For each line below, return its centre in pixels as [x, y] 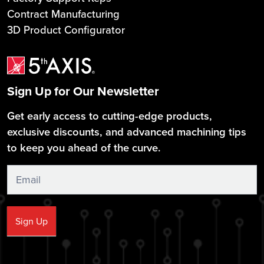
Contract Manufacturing [63, 14]
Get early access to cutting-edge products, [110, 116]
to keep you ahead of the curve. [84, 148]
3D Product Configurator [66, 29]
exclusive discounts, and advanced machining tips [127, 132]
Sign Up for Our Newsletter [83, 91]
